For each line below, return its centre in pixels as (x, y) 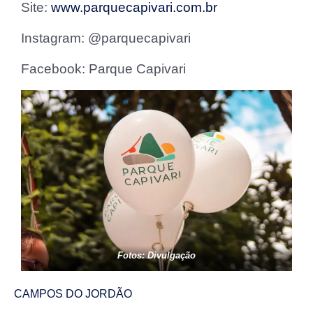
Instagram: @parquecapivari (106, 38)
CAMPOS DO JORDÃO (73, 294)
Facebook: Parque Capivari (103, 69)
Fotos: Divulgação (156, 256)
